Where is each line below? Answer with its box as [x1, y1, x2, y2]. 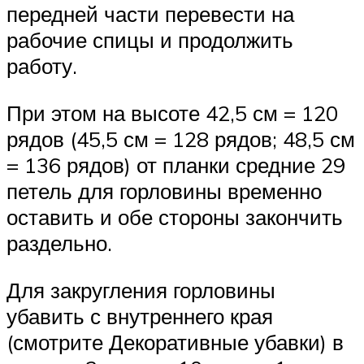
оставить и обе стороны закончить [6, 204, 343, 231]
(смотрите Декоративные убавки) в [6, 328, 344, 355]
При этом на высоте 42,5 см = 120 [6, 100, 338, 127]
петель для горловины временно [6, 178, 322, 205]
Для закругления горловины [6, 276, 275, 303]
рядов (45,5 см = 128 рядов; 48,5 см [6, 126, 355, 153]
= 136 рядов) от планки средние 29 [6, 152, 345, 179]
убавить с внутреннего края [6, 302, 273, 329]
